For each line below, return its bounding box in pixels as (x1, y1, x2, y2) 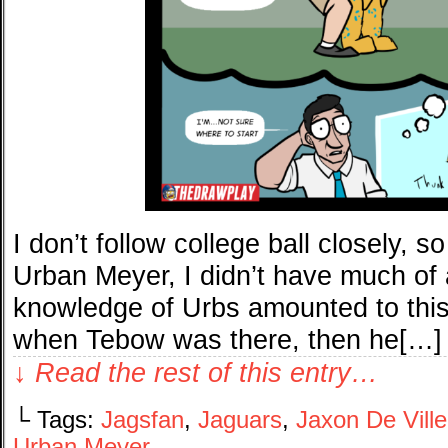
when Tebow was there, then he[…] (13, 324, 442, 356)
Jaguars (198, 407, 282, 434)
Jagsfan (101, 407, 184, 434)
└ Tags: (13, 407, 101, 434)
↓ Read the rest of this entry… (13, 357, 378, 389)
